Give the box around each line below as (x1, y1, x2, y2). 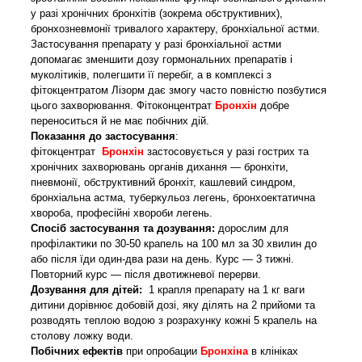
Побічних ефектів (31, 344, 123, 357)
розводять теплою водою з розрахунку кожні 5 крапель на (31, 314, 317, 326)
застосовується (147, 145, 224, 158)
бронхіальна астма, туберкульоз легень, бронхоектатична (31, 191, 315, 204)
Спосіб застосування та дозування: (31, 221, 215, 234)
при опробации (123, 344, 197, 357)
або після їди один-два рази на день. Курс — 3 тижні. (31, 252, 294, 265)
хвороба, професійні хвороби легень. (31, 206, 213, 219)
